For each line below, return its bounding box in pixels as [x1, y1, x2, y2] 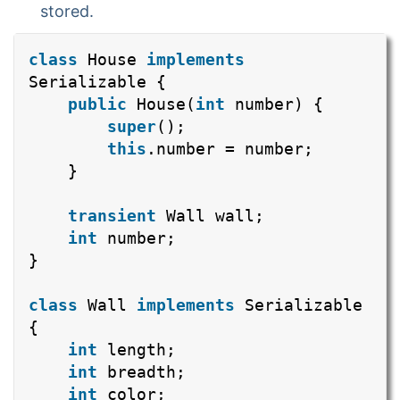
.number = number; [146, 138, 313, 158]
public [68, 94, 127, 113]
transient [68, 205, 156, 225]
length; [107, 339, 176, 359]
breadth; [107, 362, 186, 381]
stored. [40, 2, 94, 21]
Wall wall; [166, 205, 264, 225]
